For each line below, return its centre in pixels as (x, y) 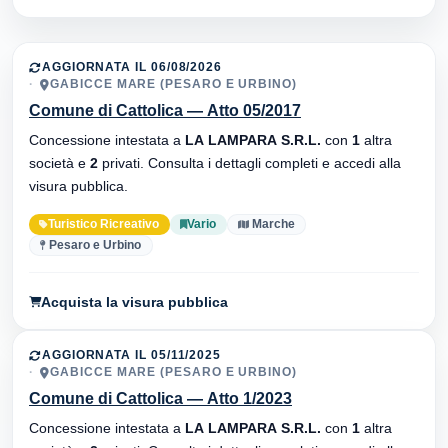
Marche (271, 224)
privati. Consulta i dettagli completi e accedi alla (249, 163)
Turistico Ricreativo (104, 224)
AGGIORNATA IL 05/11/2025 (131, 355)
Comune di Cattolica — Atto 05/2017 (165, 111)
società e (59, 163)
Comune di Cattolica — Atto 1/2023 (160, 399)
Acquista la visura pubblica (134, 301)
